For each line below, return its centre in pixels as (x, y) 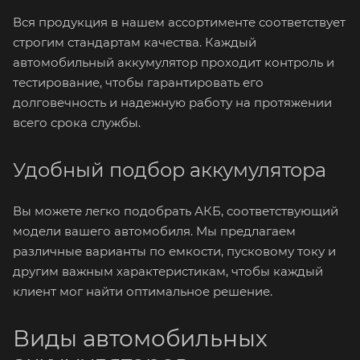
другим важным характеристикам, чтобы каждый (168, 271)
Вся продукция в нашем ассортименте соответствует (179, 22)
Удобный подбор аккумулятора (170, 170)
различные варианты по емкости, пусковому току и (174, 251)
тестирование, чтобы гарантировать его (138, 82)
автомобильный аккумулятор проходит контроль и (174, 62)
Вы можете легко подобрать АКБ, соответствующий (176, 211)
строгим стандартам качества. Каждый (135, 42)
